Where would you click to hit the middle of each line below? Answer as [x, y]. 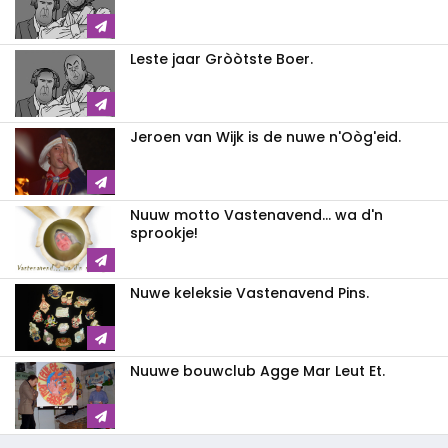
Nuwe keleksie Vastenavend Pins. [249, 292]
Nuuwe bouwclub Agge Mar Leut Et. [257, 370]
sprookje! [164, 232]
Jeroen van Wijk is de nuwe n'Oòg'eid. [265, 136]
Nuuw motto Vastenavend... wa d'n [256, 214]
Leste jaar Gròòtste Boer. [221, 58]
